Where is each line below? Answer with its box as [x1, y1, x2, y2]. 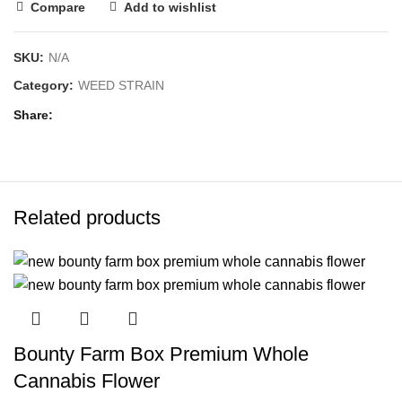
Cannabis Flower [13, 370, 160, 393]
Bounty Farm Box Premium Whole [13, 343, 309, 366]
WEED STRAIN [78, 78, 164, 93]
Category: [13, 78, 77, 93]
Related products [13, 205, 161, 229]
